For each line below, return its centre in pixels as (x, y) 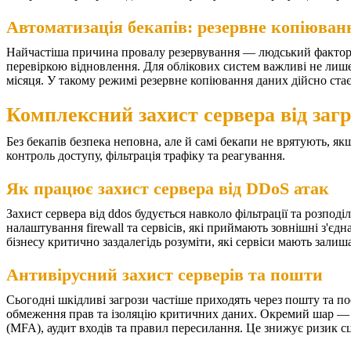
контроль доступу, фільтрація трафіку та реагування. (146, 156)
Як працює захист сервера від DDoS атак (168, 189)
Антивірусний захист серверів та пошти (165, 275)
